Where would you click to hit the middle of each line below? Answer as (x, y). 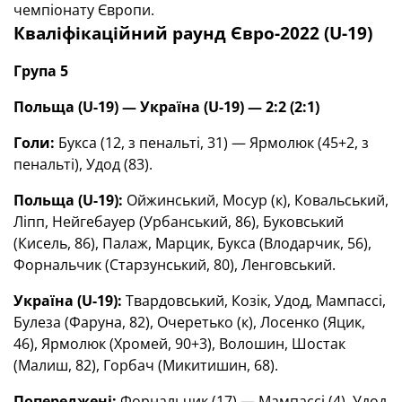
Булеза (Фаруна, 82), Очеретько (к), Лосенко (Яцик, (189, 322)
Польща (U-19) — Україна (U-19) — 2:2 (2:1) (166, 107)
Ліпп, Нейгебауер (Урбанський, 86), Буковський (179, 222)
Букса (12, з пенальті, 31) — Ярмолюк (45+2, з (212, 143)
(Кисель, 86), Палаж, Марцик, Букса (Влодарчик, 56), (192, 243)
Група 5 (41, 71)
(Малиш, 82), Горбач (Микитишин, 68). (146, 365)
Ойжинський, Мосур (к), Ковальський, (258, 200)
